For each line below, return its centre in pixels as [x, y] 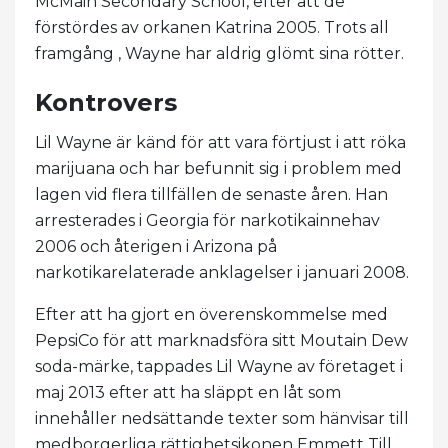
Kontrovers [106, 102]
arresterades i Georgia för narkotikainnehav [207, 220]
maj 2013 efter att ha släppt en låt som [188, 392]
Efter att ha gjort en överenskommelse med [211, 314]
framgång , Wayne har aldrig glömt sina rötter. [219, 53]
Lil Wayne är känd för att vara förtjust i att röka [220, 142]
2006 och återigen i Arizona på [156, 246]
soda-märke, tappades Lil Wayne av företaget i [219, 366]
